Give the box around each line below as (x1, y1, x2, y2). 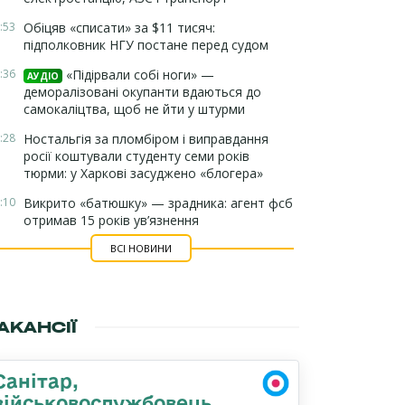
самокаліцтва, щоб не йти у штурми (24, 100, 245, 118)
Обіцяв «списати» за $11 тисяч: (24, 19, 215, 36)
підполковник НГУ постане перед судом (24, 36, 268, 53)
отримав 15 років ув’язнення (24, 212, 199, 229)
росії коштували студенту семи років (24, 147, 250, 165)
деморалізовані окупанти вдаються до (24, 83, 261, 100)
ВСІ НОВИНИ (109, 241, 172, 255)
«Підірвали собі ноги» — (62, 66, 214, 83)
